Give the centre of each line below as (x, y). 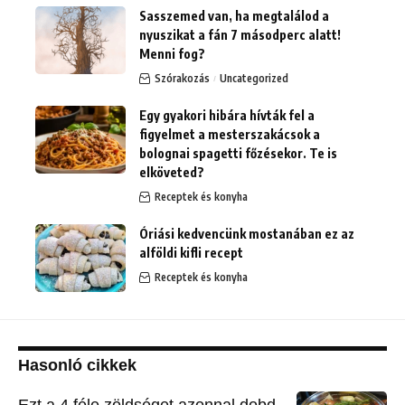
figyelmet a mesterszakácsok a (230, 134)
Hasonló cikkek (77, 365)
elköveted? (172, 172)
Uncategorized (254, 78)
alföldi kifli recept (191, 252)
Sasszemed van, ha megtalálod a (234, 15)
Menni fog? (172, 53)
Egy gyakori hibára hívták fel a (227, 115)
